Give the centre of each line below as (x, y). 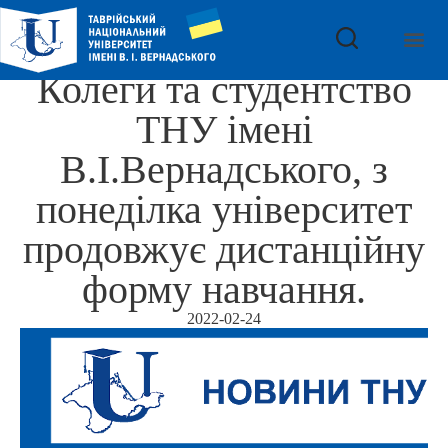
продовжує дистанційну (224, 249)
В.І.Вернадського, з (224, 169)
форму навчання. (224, 289)
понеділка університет (224, 209)
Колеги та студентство (224, 89)
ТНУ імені (224, 129)
